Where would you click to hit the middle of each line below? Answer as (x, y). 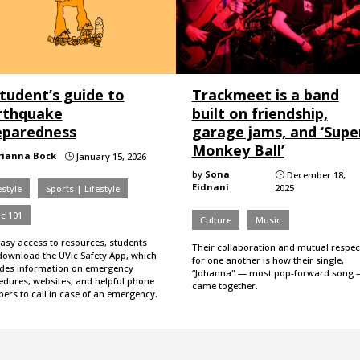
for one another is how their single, (268, 260)
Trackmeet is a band (265, 94)
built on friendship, (260, 113)
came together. (225, 285)
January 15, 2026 (110, 156)
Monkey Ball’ (238, 150)
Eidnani (210, 186)
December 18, (315, 174)
